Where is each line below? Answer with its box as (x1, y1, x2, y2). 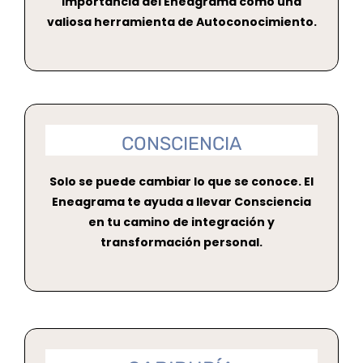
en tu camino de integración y (88, 213, 275, 230)
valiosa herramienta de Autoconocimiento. (46, 13, 317, 30)
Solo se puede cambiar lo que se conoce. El (49, 173, 314, 190)
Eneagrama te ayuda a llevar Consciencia (52, 193, 311, 210)
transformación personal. (100, 233, 263, 250)
